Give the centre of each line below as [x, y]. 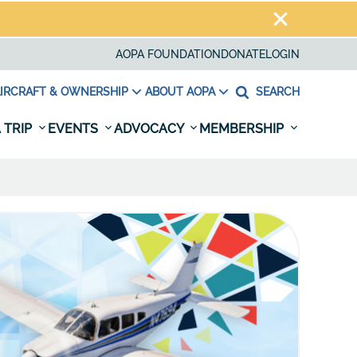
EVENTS [75, 129]
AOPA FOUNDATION [168, 54]
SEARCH [278, 92]
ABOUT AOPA [180, 92]
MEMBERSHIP [243, 129]
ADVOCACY [150, 129]
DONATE [243, 54]
